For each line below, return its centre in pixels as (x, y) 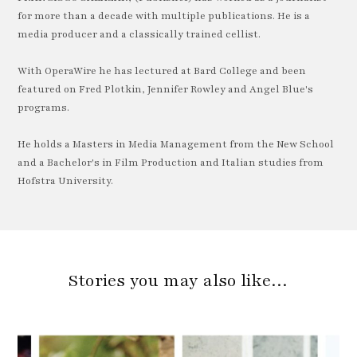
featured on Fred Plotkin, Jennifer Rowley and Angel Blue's (166, 89)
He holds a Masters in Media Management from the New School (176, 145)
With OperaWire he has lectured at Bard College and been (162, 71)
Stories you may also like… (178, 281)
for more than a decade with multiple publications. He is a (164, 16)
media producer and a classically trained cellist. (139, 34)
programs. (44, 108)
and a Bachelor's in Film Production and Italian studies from (171, 163)
